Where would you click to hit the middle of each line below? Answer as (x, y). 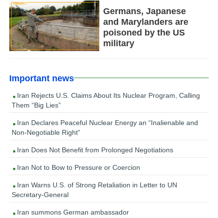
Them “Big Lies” (36, 105)
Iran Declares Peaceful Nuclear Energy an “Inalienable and (107, 122)
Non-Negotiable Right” (46, 132)
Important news (42, 78)
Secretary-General (40, 194)
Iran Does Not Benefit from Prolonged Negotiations (94, 150)
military (118, 43)
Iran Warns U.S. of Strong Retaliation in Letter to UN (96, 185)
